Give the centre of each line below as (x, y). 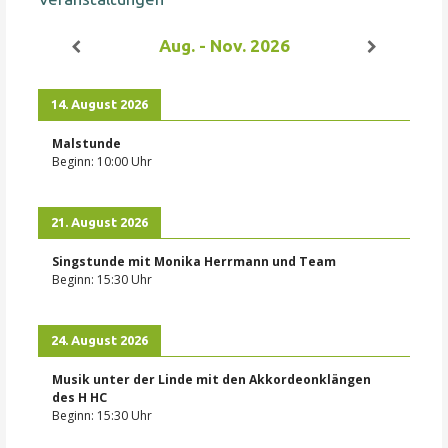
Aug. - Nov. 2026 (224, 45)
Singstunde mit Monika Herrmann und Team (194, 261)
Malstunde (87, 143)
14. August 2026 (100, 103)
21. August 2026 (100, 221)
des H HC (80, 398)
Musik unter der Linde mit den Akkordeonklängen (212, 380)
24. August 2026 (100, 340)
